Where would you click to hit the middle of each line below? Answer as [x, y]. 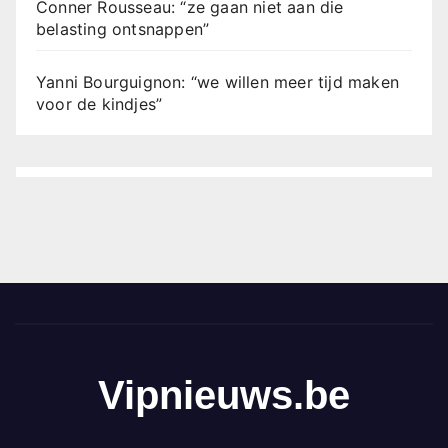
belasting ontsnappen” [123, 29]
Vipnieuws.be [224, 395]
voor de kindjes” [99, 104]
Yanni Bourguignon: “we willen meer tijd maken [218, 82]
